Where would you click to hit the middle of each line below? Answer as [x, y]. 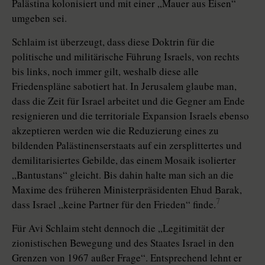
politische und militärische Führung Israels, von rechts [126, 57]
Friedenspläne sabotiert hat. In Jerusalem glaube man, [124, 86]
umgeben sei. [39, 18]
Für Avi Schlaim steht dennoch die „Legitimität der [118, 228]
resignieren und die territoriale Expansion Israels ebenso [130, 116]
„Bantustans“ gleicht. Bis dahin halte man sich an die [123, 175]
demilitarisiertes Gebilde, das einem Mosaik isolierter [124, 160]
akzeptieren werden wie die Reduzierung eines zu [115, 131]
